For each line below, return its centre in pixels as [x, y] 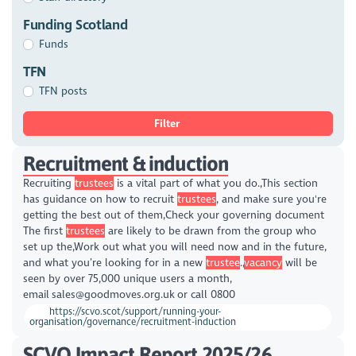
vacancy [263, 263]
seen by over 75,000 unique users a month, [127, 279]
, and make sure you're [271, 199]
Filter [169, 123]
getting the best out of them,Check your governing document [173, 215]
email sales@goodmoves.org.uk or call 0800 [129, 295]
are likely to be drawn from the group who [210, 231]
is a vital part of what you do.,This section [215, 184]
